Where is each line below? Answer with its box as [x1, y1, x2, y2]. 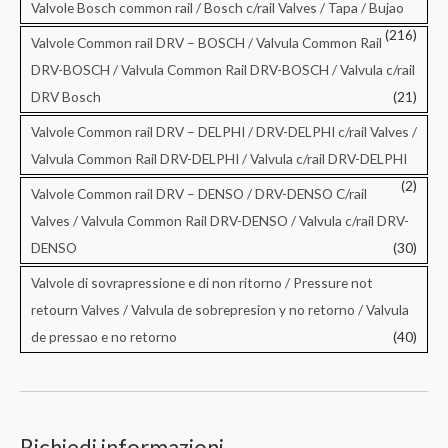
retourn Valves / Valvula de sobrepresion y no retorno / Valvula [31, 300, 409, 318]
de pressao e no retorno [31, 327, 177, 345]
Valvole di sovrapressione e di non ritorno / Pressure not [31, 273, 373, 291]
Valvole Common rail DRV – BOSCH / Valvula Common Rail [31, 33, 382, 51]
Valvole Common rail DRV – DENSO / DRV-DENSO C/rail [31, 184, 367, 202]
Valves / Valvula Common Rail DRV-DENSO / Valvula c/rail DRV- [31, 211, 409, 229]
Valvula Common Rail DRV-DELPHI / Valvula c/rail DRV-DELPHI [31, 149, 407, 167]
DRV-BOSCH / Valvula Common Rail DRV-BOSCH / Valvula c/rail [31, 60, 415, 78]
